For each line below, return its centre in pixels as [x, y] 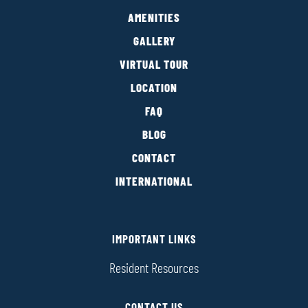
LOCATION [154, 89]
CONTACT [154, 159]
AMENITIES [154, 19]
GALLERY [154, 42]
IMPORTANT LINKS [154, 240]
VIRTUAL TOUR [154, 65]
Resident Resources [154, 269]
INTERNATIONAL [154, 182]
